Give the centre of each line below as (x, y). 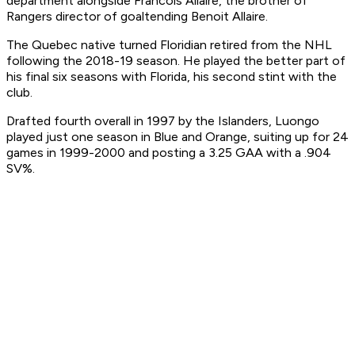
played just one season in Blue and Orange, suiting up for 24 (177, 136)
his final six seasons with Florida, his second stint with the (172, 76)
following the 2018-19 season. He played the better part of (176, 60)
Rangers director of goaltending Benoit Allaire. (137, 16)
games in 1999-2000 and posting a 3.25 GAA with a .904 (169, 152)
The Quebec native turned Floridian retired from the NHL (169, 44)
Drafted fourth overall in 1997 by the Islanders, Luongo (163, 120)
